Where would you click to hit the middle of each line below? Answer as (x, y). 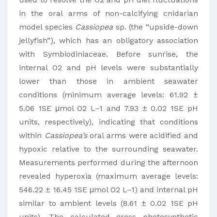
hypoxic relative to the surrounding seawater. (108, 149)
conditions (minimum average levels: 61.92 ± (108, 95)
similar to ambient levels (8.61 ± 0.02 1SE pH (108, 203)
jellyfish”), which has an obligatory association (108, 40)
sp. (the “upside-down (156, 27)
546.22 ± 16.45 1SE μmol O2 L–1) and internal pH (108, 190)
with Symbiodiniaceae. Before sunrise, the (108, 54)
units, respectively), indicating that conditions (108, 122)
